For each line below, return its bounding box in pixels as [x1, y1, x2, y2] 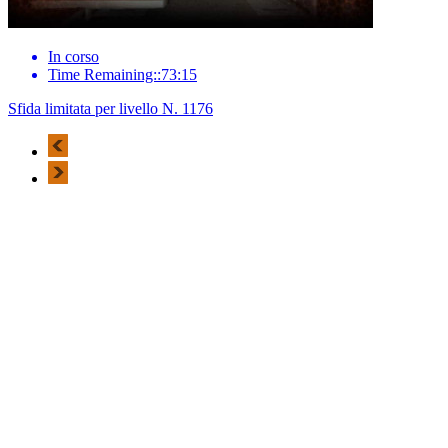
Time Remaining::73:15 [48, 65, 197, 83]
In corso [48, 47, 99, 65]
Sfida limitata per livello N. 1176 [8, 99, 213, 117]
